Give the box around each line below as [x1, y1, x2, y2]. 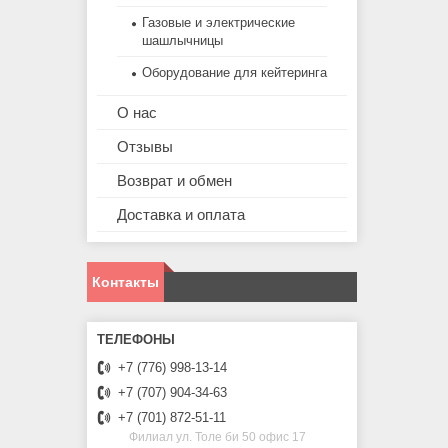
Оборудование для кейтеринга [142, 65, 327, 81]
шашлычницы [142, 33, 223, 49]
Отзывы [117, 138, 173, 156]
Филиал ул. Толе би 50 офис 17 [129, 430, 306, 445]
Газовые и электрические [142, 15, 295, 31]
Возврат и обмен [117, 172, 232, 190]
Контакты [92, 274, 159, 291]
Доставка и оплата [117, 206, 245, 224]
